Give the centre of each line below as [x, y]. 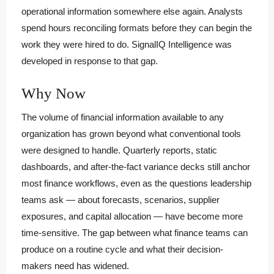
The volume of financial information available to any [123, 117]
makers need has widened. [75, 265]
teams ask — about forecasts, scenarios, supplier [120, 199]
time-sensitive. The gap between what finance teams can [135, 232]
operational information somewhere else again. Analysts [132, 11]
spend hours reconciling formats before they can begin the [137, 28]
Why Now [54, 93]
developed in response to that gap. [90, 61]
